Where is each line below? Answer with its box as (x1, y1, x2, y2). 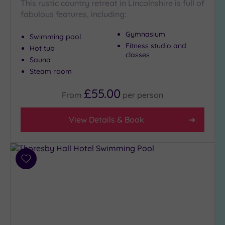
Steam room (30, 66, 72, 76)
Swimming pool (30, 32, 81, 41)
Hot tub (30, 43, 55, 53)
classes (126, 50, 150, 59)
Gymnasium (126, 29, 165, 39)
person (137, 89, 163, 100)
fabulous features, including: (21, 9, 126, 19)
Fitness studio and (126, 41, 186, 50)
